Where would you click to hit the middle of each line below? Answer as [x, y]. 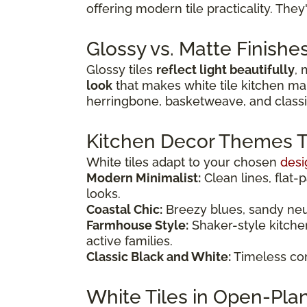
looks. [103, 194]
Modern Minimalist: [144, 178]
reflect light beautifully [225, 70]
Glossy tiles [121, 70]
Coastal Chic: [124, 210]
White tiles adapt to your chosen [183, 162]
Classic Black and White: [159, 257]
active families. [130, 241]
